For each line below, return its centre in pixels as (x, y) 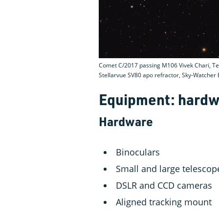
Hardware (126, 121)
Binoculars (138, 152)
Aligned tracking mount (164, 202)
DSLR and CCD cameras (164, 186)
